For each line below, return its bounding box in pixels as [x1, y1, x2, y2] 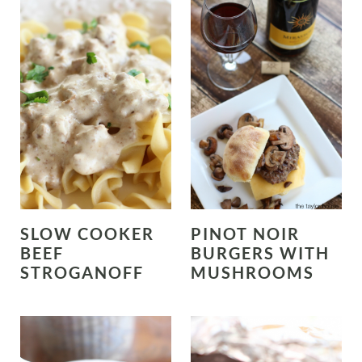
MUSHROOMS [191, 262, 314, 282]
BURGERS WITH [191, 242, 330, 263]
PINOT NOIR [191, 223, 300, 243]
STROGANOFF [19, 262, 144, 282]
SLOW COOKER [19, 223, 154, 243]
